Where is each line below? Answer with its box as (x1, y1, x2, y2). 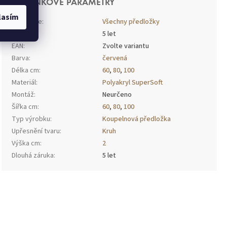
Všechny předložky (102, 17, 160, 27)
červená (102, 53, 128, 64)
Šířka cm (12, 102, 38, 112)
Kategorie (12, 17, 43, 27)
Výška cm (12, 138, 41, 149)
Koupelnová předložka (102, 114, 171, 125)
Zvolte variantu (102, 41, 149, 52)
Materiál (12, 78, 36, 88)
